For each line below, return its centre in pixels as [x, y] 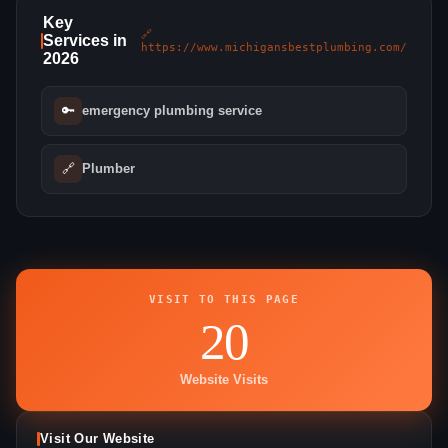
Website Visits [224, 379]
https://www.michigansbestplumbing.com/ [274, 47]
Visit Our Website [97, 438]
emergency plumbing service [172, 111]
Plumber [108, 169]
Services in [84, 40]
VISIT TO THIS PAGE [224, 299]
